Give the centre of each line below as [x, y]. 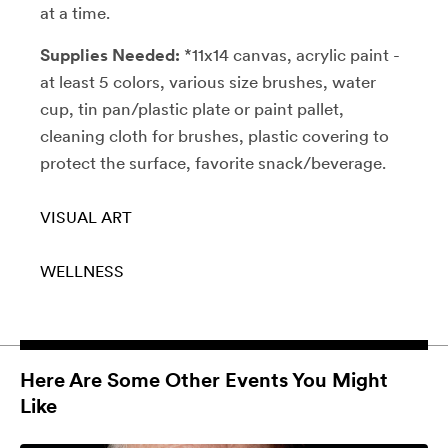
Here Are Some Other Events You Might [204, 379]
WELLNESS [82, 271]
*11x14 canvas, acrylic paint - [290, 54]
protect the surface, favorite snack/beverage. [213, 162]
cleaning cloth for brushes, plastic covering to [214, 135]
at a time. [75, 12]
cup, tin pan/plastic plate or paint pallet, [192, 108]
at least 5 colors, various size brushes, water [208, 81]
